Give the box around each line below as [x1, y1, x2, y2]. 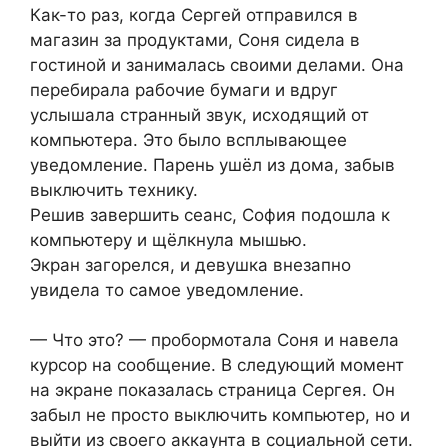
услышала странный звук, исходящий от [30, 104, 369, 125]
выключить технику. [30, 179, 198, 200]
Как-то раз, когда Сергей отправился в [30, 4, 358, 25]
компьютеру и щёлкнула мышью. [30, 229, 307, 250]
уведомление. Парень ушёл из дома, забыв [30, 154, 395, 175]
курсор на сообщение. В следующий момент [30, 355, 404, 376]
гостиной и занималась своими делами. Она [30, 54, 404, 75]
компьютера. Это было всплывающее [30, 129, 347, 150]
